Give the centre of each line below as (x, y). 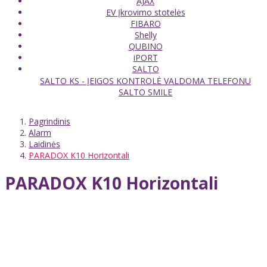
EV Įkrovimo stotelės (145, 12)
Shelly (145, 35)
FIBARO (145, 23)
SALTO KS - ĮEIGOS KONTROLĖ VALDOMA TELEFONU (145, 80)
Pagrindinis (49, 121)
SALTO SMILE (145, 92)
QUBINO (145, 46)
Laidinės (44, 144)
